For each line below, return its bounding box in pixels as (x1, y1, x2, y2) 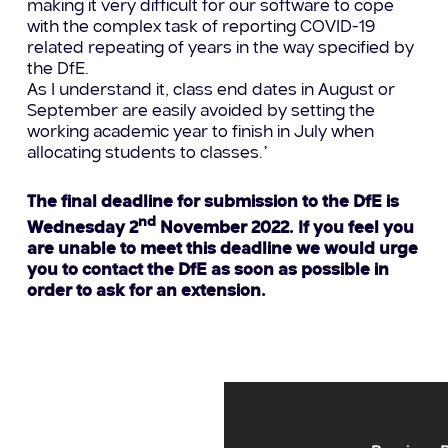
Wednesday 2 (26, 220, 138, 238)
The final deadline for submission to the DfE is (26, 193, 399, 211)
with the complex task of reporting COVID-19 (26, 18, 375, 36)
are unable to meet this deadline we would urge (26, 241, 418, 259)
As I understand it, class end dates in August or (26, 81, 395, 99)
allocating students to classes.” (26, 144, 268, 162)
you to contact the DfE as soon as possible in (26, 262, 389, 280)
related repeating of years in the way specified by (26, 39, 414, 57)
